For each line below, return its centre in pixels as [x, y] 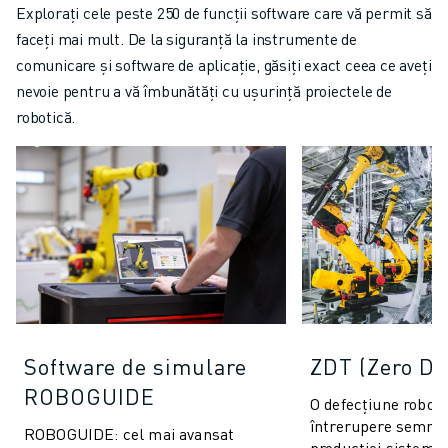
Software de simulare [135, 365]
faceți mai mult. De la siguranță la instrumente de [186, 39]
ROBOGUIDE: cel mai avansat [129, 433]
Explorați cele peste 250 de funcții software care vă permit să [224, 13]
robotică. [46, 117]
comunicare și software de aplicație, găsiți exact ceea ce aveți [224, 65]
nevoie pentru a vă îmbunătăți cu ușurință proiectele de [204, 91]
